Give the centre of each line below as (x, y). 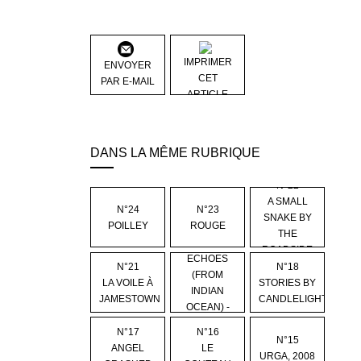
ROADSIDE (288, 250)
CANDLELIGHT (293, 299)
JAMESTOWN (130, 299)
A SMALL (287, 202)
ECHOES (208, 259)
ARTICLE (208, 95)
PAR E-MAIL (128, 82)
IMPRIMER (207, 62)
